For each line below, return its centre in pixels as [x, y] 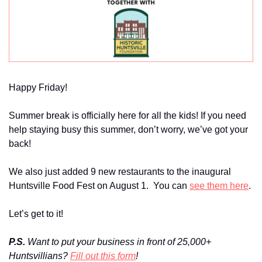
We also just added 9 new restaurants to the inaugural [120, 172]
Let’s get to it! [36, 214]
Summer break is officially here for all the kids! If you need [127, 116]
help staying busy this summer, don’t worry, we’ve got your [128, 130]
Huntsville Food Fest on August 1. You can [99, 186]
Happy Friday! [38, 87]
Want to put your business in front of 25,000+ [119, 242]
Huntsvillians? [39, 256]
